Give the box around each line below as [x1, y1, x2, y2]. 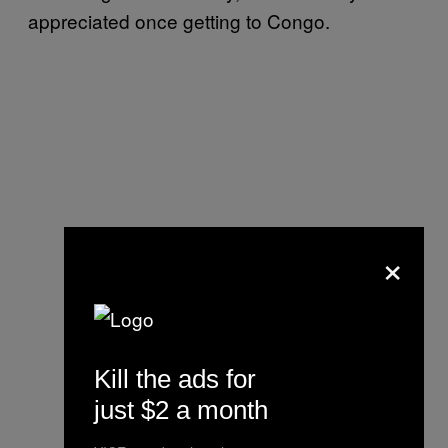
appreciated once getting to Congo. [28, 6, 330, 34]
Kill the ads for [94, 363, 256, 394]
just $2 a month [94, 394, 268, 425]
